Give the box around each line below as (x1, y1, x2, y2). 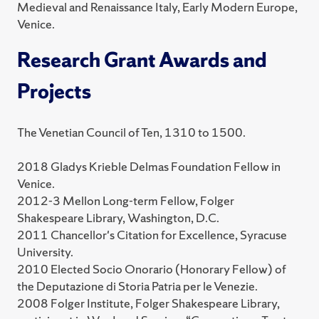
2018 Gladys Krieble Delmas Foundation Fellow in (17, 158, 281, 175)
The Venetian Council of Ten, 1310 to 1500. (17, 124, 246, 141)
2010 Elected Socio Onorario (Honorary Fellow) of (17, 261, 286, 278)
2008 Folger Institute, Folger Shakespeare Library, (17, 295, 280, 312)
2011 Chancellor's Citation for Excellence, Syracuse (17, 226, 287, 244)
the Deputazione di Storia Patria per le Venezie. (17, 278, 258, 295)
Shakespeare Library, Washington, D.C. (17, 209, 219, 226)
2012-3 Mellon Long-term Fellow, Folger (17, 192, 234, 209)
